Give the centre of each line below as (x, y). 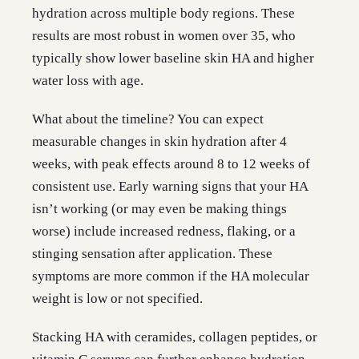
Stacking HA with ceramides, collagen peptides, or (175, 337)
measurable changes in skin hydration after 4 (159, 142)
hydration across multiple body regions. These (163, 14)
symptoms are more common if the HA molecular (171, 276)
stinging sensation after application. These (152, 254)
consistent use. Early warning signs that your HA (170, 187)
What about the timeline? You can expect (148, 119)
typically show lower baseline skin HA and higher (173, 58)
